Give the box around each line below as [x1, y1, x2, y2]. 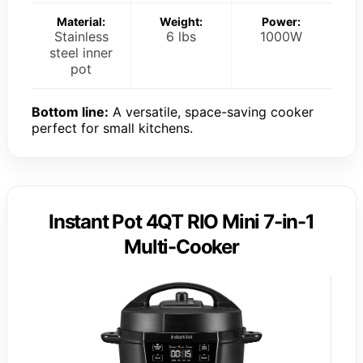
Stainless [53, 28, 109, 45]
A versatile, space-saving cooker [109, 103, 314, 120]
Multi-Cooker [124, 234, 239, 258]
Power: [262, 14, 301, 28]
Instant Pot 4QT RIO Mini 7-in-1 [49, 209, 314, 233]
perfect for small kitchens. [32, 119, 193, 136]
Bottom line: [32, 103, 109, 120]
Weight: [159, 14, 203, 28]
